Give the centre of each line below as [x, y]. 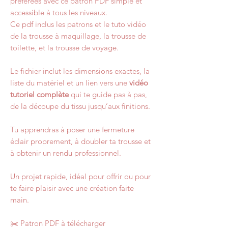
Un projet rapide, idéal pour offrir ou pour [80, 176]
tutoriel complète [39, 94]
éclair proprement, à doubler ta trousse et [80, 141]
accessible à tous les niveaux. [59, 12]
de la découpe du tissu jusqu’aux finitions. [80, 106]
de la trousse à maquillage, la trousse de [78, 36]
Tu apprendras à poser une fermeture [72, 130]
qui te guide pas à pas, [108, 94]
